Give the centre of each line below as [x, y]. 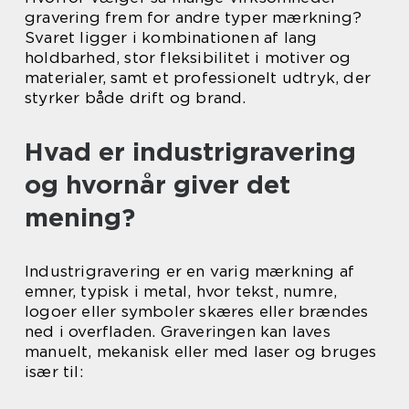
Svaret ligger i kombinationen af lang [171, 37]
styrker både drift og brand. [136, 98]
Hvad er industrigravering [190, 152]
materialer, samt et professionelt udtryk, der [198, 78]
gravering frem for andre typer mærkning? [194, 17]
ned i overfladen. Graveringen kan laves [178, 331]
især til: [54, 372]
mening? [80, 217]
